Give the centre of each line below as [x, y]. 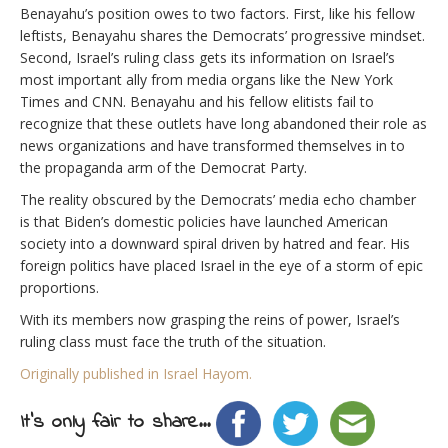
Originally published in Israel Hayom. [136, 373]
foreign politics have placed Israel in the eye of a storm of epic [221, 265]
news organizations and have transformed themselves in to [212, 145]
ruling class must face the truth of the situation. [173, 341]
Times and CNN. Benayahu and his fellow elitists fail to [197, 101]
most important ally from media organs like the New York [206, 79]
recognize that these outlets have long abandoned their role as [223, 123]
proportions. [59, 287]
